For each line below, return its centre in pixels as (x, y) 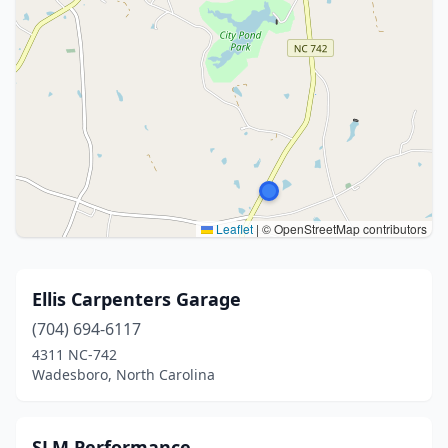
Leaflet (233, 228)
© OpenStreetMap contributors (343, 228)
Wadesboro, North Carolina (123, 374)
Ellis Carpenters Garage (136, 299)
